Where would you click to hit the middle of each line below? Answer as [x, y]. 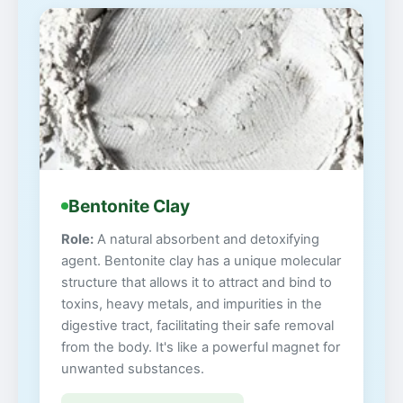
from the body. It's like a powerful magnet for [201, 348]
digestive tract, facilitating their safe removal [197, 326]
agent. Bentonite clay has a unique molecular [201, 261]
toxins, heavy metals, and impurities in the [192, 304]
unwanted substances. [133, 369]
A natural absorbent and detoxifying [206, 240]
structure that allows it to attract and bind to [197, 283]
